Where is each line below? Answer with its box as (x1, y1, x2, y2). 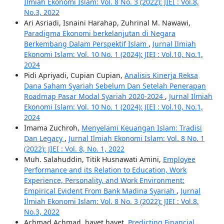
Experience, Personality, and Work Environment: (23, 175, 184, 185)
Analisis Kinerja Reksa (124, 70, 198, 80)
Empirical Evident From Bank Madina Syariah (23, 186, 176, 196)
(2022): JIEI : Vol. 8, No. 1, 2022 (23, 144, 124, 154)
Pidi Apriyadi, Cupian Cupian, (23, 70, 124, 80)
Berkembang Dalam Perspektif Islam (23, 39, 148, 49)
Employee (162, 154, 195, 164)
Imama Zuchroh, (23, 123, 81, 133)
